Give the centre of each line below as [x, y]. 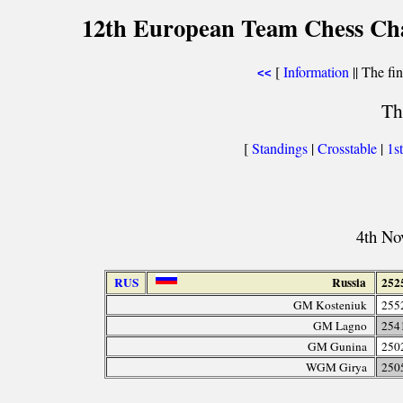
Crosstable [347, 148]
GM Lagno [340, 325]
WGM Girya [337, 367]
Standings [279, 148]
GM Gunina [338, 346]
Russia [349, 282]
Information [316, 72]
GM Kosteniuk [331, 304]
